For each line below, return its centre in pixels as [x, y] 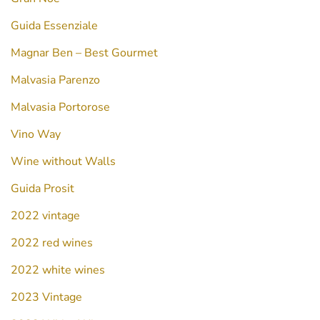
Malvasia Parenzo [55, 80]
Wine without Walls [63, 162]
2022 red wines [52, 243]
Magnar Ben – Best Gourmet [84, 53]
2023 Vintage [46, 297]
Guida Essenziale [54, 26]
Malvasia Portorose [60, 107]
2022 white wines [58, 270]
